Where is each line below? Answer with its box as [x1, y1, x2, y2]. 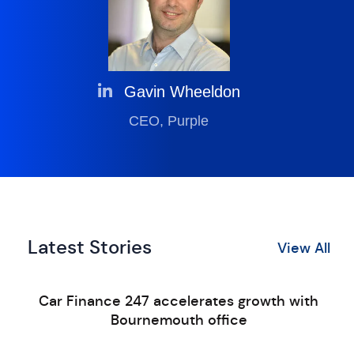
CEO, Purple [129, 113, 209, 129]
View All [277, 239, 330, 257]
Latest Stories [27, 235, 152, 259]
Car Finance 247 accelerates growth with [39, 292, 319, 310]
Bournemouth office [110, 311, 247, 329]
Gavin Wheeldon [123, 83, 240, 100]
